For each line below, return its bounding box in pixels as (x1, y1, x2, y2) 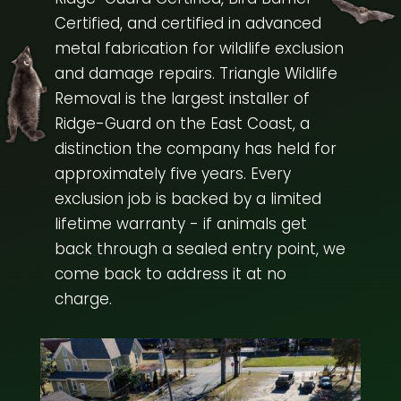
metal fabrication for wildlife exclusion (54, 38, 344, 60)
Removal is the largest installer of (54, 88, 310, 110)
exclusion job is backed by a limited (54, 188, 321, 210)
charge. (54, 288, 112, 311)
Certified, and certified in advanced (54, 13, 321, 35)
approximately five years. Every (54, 163, 291, 185)
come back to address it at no (54, 263, 286, 286)
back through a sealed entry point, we (54, 238, 346, 260)
